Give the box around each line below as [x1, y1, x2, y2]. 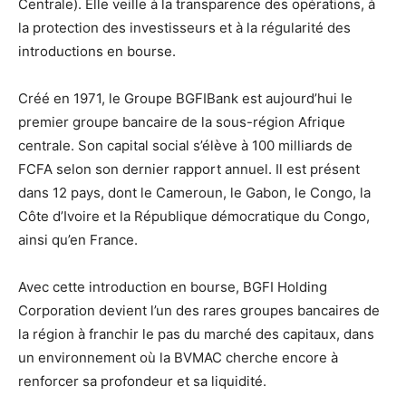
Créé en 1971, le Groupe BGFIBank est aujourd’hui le [18, 90, 353, 108]
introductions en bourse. [18, 43, 176, 61]
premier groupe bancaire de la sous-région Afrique [18, 113, 345, 131]
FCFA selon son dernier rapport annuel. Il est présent [18, 160, 360, 179]
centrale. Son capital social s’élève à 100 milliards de [18, 137, 353, 155]
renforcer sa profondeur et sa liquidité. [18, 372, 266, 391]
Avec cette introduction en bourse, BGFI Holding [18, 278, 327, 296]
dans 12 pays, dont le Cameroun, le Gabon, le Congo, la [18, 184, 371, 202]
